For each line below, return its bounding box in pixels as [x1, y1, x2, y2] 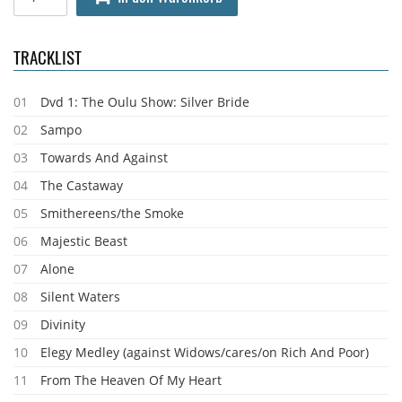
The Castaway [40, 177, 123, 194]
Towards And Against [40, 149, 168, 166]
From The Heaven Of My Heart [40, 371, 222, 389]
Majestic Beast [40, 232, 127, 249]
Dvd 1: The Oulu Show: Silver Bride [40, 93, 249, 110]
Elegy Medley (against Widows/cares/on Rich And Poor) [40, 344, 369, 361]
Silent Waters [40, 288, 120, 305]
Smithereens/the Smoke [40, 205, 184, 222]
